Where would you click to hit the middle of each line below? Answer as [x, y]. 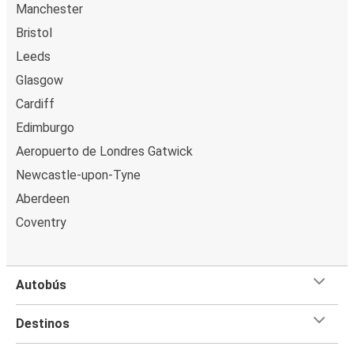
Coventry [41, 222]
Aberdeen [43, 198]
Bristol [34, 32]
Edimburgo [45, 127]
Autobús [41, 284]
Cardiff [35, 104]
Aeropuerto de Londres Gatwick [104, 151]
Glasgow [40, 80]
